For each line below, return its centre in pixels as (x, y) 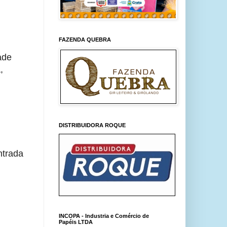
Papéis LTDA (76, 222)
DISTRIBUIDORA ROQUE (92, 125)
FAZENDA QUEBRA (85, 40)
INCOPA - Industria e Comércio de (104, 216)
